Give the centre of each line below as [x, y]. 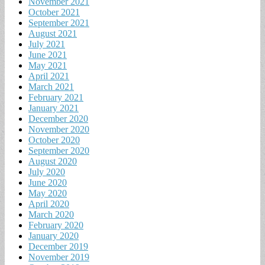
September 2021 [59, 22]
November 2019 [59, 257]
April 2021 [49, 76]
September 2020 [59, 150]
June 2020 [48, 182]
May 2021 [48, 65]
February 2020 [56, 225]
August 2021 [53, 33]
